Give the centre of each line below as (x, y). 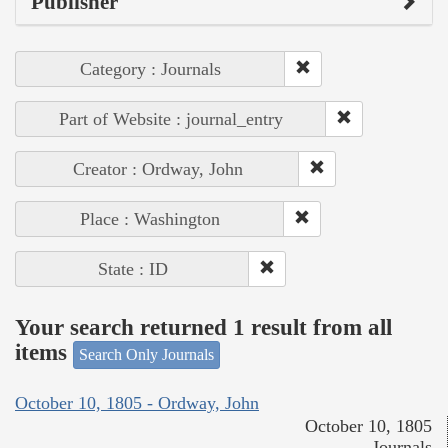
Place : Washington (150, 218)
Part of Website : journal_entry (171, 118)
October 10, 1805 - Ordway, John (137, 403)
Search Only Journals (146, 354)
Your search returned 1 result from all (203, 328)
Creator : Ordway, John (157, 168)
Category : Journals (150, 68)
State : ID (132, 268)
